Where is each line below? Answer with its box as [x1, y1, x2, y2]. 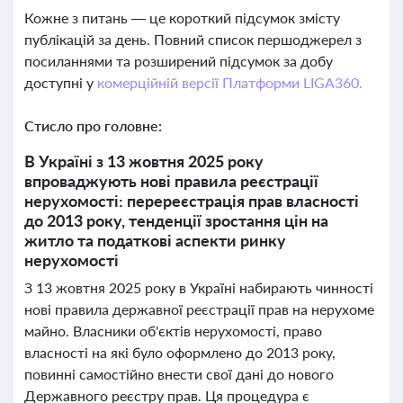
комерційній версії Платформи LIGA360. [96, 74, 363, 91]
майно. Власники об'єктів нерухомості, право [24, 322, 322, 339]
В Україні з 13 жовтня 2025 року [24, 151, 264, 171]
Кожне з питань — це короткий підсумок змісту [24, 9, 340, 26]
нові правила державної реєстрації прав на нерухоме [24, 300, 374, 318]
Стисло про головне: [24, 117, 162, 134]
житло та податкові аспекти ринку [24, 230, 286, 250]
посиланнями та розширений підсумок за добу [24, 52, 333, 69]
